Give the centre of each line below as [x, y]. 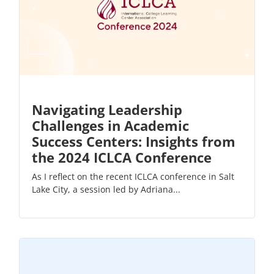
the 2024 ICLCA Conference [122, 157]
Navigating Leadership [107, 109]
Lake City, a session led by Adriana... [106, 189]
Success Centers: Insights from [134, 141]
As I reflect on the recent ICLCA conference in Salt [133, 176]
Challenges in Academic [110, 125]
